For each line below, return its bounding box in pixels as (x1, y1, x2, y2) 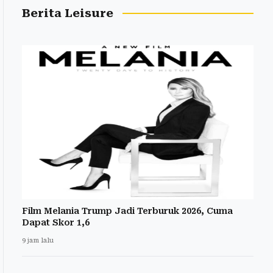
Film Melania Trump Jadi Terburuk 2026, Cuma (22, 205, 233, 216)
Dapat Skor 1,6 (22, 217, 90, 227)
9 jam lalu (22, 236, 54, 244)
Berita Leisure (22, 6, 113, 20)
